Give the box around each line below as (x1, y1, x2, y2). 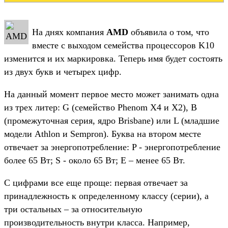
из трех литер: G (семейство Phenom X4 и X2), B (4, 102, 197, 112)
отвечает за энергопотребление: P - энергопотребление (4, 141, 220, 152)
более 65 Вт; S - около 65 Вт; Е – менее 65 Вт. (4, 155, 185, 165)
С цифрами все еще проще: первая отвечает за (4, 177, 188, 188)
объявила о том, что (128, 26, 209, 37)
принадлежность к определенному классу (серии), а (4, 190, 209, 201)
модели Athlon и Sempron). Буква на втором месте (4, 128, 201, 139)
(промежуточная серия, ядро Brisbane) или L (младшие (4, 115, 219, 126)
